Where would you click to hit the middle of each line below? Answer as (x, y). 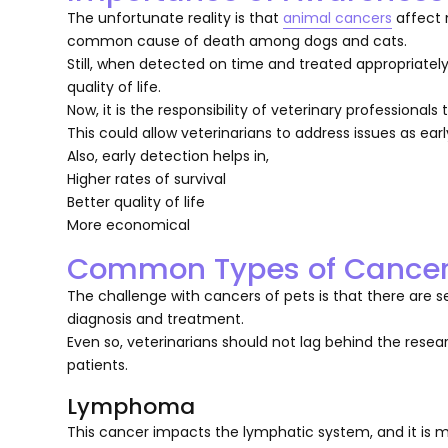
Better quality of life (138, 201)
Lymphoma (131, 406)
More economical (129, 224)
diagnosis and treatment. (158, 318)
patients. (100, 364)
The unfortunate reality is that (175, 17)
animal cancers (338, 17)
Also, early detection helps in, (168, 155)
